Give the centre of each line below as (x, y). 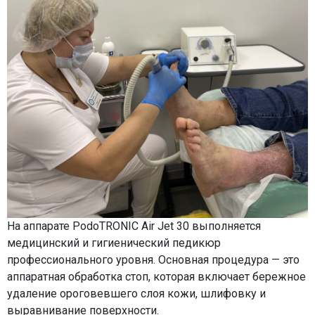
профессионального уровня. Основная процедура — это (153, 260)
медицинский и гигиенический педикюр (114, 243)
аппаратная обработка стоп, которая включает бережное (156, 277)
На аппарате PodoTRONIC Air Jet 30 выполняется (134, 226)
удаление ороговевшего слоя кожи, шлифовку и (136, 294)
